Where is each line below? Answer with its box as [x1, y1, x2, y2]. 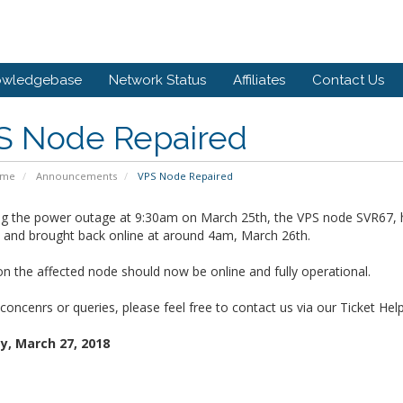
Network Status [109, 72, 206, 88]
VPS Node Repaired [134, 169, 233, 183]
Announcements [35, 169, 117, 183]
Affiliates [233, 72, 285, 88]
